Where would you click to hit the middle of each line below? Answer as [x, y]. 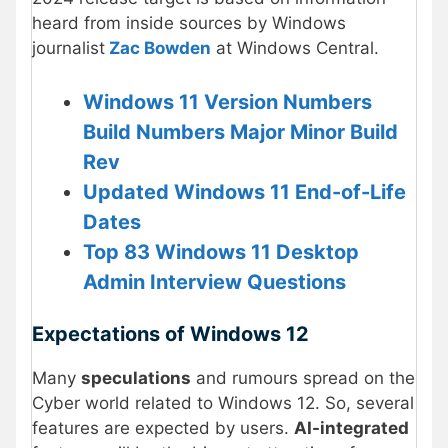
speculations [136, 378]
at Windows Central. [295, 48]
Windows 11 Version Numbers [227, 101]
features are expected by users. [163, 428]
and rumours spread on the [303, 378]
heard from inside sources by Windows [189, 23]
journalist [68, 48]
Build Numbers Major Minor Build [240, 131]
